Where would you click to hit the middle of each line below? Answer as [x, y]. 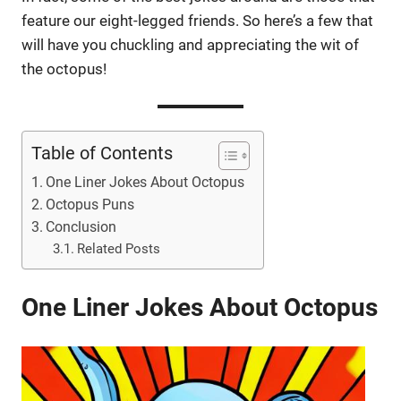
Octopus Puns [90, 205]
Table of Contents [102, 154]
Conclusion [81, 227]
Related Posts [119, 249]
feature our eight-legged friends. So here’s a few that [197, 21]
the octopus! [64, 69]
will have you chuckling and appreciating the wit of [190, 45]
